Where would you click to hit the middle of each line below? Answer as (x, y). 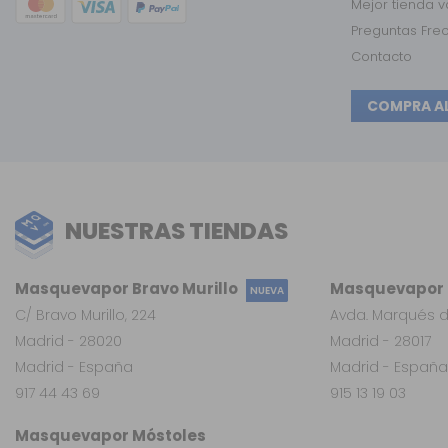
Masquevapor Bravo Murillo (126, 288)
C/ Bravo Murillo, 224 (85, 314)
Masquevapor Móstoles (110, 435)
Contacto (381, 57)
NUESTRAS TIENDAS (176, 231)
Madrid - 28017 (380, 340)
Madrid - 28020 (68, 340)
